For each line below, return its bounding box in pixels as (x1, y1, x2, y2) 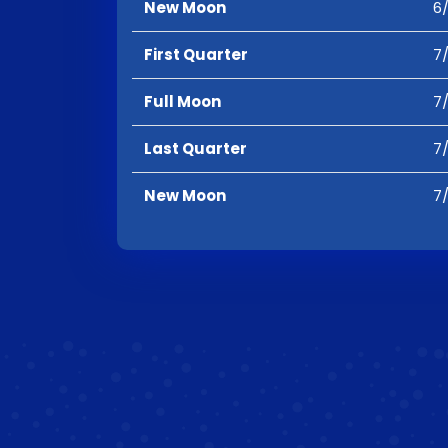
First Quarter (144, 44, 248, 65)
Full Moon (144, 91, 221, 112)
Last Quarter (144, 138, 247, 159)
